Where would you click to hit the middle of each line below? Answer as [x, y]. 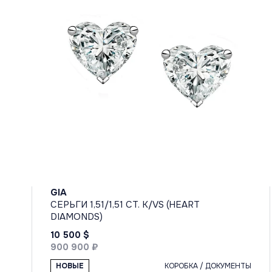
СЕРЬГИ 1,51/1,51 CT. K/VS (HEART [125, 204]
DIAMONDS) [76, 216]
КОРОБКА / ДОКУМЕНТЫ [208, 266]
